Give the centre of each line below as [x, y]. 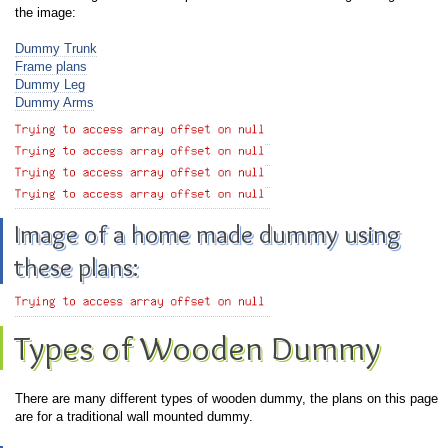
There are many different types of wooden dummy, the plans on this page [226, 398]
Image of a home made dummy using [207, 234]
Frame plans [51, 66]
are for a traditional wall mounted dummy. [134, 416]
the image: [45, 12]
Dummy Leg [50, 84]
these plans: [76, 267]
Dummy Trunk [56, 48]
